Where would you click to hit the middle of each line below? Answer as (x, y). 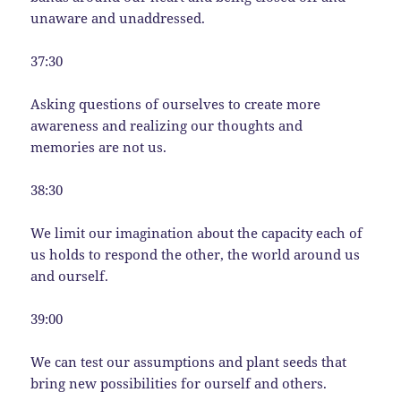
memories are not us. (99, 146)
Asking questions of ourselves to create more (176, 103)
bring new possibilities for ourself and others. (179, 383)
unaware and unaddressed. (118, 17)
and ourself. (70, 275)
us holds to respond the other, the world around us (196, 254)
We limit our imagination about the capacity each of (197, 232)
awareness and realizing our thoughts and (167, 125)
